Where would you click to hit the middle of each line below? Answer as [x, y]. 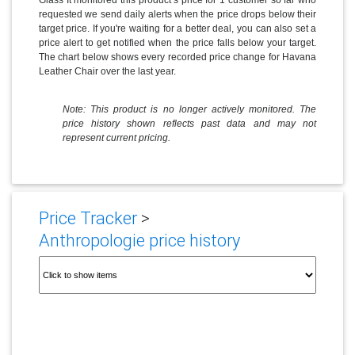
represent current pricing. [116, 137]
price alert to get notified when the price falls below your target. [177, 42]
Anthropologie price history [139, 241]
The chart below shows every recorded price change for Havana [177, 57]
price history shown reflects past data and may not [189, 123]
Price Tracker [88, 219]
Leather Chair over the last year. [107, 71]
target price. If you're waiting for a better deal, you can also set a [177, 28]
